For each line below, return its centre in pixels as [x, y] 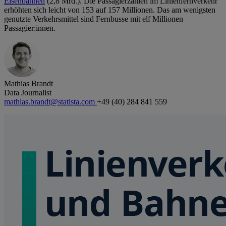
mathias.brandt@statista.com [50, 102]
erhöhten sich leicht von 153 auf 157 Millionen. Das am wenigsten [110, 10]
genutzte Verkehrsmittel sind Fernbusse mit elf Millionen [94, 19]
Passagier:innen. [30, 28]
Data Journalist [28, 93]
